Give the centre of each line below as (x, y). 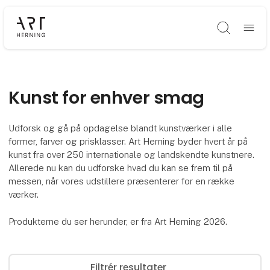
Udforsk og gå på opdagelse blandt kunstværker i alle (121, 128)
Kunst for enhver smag (108, 97)
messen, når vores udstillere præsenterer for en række (122, 181)
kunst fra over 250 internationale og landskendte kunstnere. (132, 155)
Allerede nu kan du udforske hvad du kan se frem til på (121, 168)
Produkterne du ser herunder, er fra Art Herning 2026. (118, 221)
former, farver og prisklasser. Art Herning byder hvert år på (128, 142)
